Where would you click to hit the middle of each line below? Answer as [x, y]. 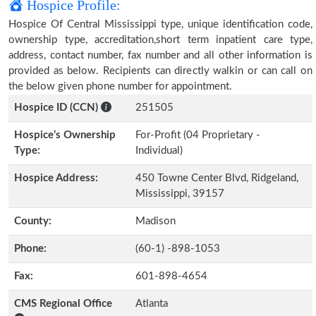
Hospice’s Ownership [65, 135]
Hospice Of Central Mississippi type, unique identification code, [160, 24]
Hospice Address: [56, 178]
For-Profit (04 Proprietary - [198, 135]
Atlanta [152, 304]
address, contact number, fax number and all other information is [160, 55]
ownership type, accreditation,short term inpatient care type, [160, 40]
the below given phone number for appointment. [120, 86]
